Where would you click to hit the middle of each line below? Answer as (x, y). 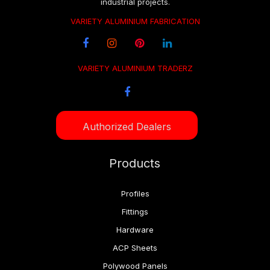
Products (135, 164)
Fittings (135, 212)
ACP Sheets (135, 248)
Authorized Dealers (127, 126)
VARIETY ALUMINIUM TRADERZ (135, 68)
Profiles (135, 194)
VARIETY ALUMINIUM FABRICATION (135, 21)
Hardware (135, 230)
